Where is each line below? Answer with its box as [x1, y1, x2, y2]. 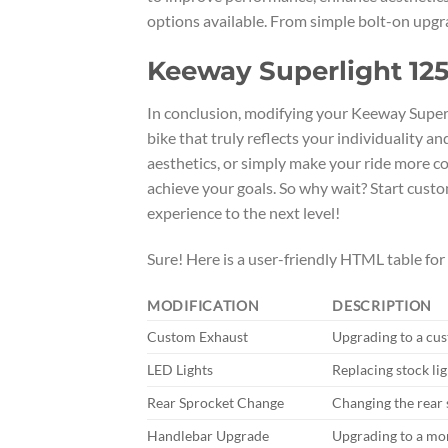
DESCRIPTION [332, 297, 433, 315]
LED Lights [147, 361, 213, 379]
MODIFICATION [147, 297, 260, 315]
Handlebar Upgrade [147, 427, 269, 445]
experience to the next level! [147, 202, 340, 222]
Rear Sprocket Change [147, 394, 284, 412]
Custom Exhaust [147, 328, 248, 346]
